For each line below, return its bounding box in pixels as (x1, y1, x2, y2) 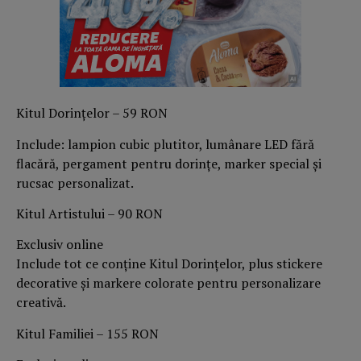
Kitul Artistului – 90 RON (16, 205, 163, 223)
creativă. (16, 293, 66, 312)
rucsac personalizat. (16, 173, 134, 192)
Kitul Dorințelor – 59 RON (16, 104, 168, 122)
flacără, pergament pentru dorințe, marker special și (16, 154, 322, 172)
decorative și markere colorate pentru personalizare (16, 274, 321, 293)
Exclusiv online (16, 235, 103, 254)
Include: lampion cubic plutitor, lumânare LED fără (16, 135, 314, 153)
